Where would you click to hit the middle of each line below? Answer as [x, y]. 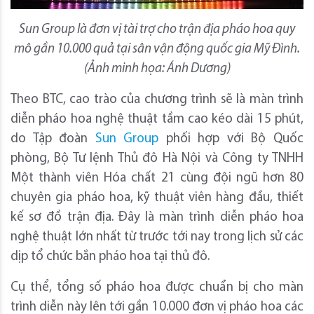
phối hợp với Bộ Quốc [231, 139]
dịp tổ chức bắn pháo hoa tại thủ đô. [110, 257]
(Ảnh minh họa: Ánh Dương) [157, 69]
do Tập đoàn [53, 139]
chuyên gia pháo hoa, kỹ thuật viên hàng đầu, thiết [157, 198]
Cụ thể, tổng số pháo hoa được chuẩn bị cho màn [157, 288]
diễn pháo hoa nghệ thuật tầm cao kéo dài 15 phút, [157, 120]
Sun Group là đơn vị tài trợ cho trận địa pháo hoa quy [157, 30]
